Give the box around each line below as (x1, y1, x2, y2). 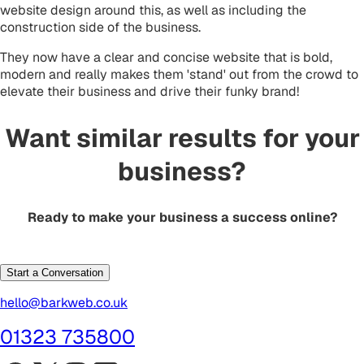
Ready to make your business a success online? (27, 209, 337, 227)
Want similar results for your (4, 121, 360, 155)
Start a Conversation (6, 266, 103, 279)
